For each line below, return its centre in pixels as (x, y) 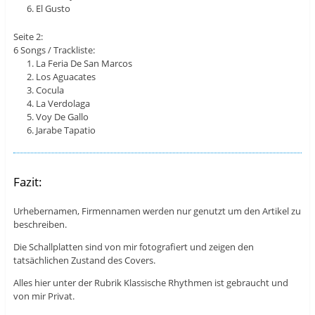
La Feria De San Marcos (84, 64)
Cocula (50, 90)
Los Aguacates (66, 77)
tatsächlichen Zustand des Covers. (84, 261)
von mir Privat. (44, 296)
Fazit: (27, 181)
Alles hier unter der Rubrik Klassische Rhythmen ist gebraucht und (150, 283)
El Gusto (53, 9)
